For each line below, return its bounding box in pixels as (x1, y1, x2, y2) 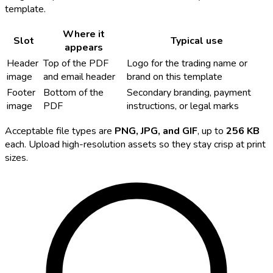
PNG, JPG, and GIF (115, 124, 197, 138)
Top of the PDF (43, 57, 108, 71)
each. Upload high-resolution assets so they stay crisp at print (5, 138, 266, 152)
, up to (197, 124, 226, 138)
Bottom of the (43, 86, 104, 100)
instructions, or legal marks (127, 99, 239, 113)
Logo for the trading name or (127, 57, 247, 71)
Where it (63, 27, 105, 41)
